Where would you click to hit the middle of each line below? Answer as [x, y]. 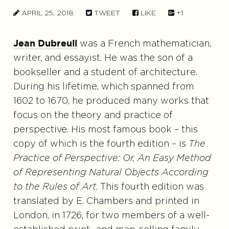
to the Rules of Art [54, 187]
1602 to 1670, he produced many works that [111, 101]
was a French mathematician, [144, 44]
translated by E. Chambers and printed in [106, 201]
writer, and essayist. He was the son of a [103, 58]
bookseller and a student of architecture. [105, 72]
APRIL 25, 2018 [46, 13]
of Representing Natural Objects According [111, 173]
